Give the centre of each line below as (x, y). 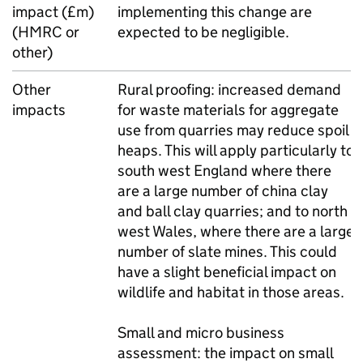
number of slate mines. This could (227, 252)
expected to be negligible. (203, 32)
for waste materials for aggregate (228, 110)
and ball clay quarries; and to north (233, 211)
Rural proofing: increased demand (229, 90)
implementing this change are (215, 12)
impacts (39, 110)
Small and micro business (201, 333)
